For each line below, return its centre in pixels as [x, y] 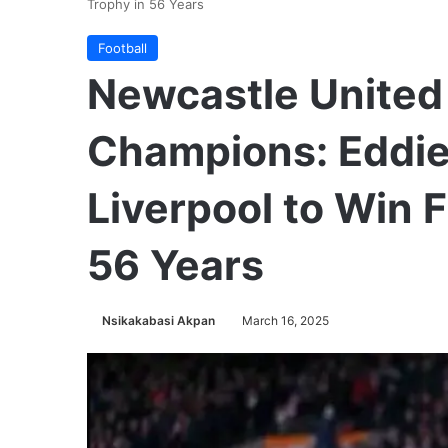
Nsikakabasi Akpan [158, 320]
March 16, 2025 [285, 320]
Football [122, 48]
